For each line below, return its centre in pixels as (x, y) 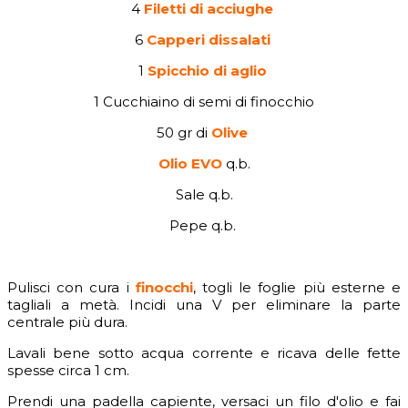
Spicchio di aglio (207, 71)
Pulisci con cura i (71, 288)
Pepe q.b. (204, 226)
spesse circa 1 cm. (70, 371)
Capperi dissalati (208, 40)
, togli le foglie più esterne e (297, 288)
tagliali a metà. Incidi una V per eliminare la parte (204, 305)
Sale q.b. (204, 195)
